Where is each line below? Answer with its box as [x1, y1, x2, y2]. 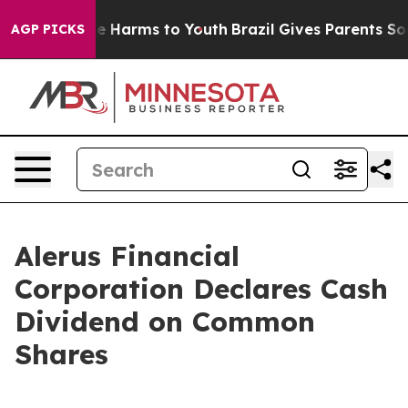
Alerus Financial [15, 239, 240, 273]
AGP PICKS [11, 21, 85, 37]
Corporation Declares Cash [15, 271, 388, 306]
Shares [15, 337, 108, 372]
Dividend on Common [15, 304, 315, 339]
